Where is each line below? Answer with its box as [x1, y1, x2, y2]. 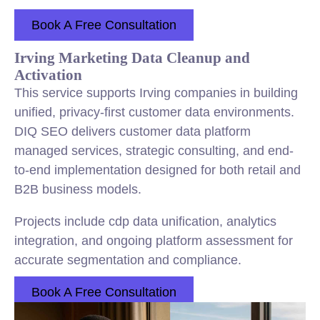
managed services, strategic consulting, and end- [14, 144, 294, 158]
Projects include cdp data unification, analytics [14, 214, 276, 229]
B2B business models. [14, 182, 141, 196]
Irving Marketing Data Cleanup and [14, 49, 250, 66]
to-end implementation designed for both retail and [14, 163, 301, 177]
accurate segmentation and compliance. [14, 253, 241, 267]
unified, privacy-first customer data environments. [14, 105, 294, 119]
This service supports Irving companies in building [14, 86, 298, 100]
